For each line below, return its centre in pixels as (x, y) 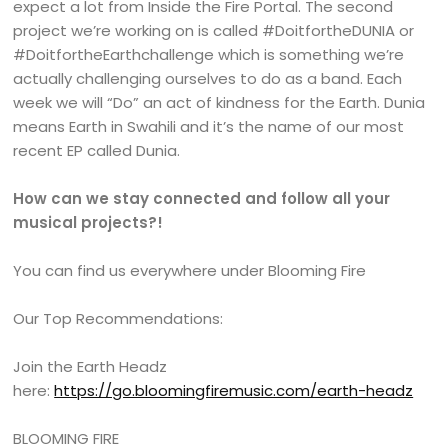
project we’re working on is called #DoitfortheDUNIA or (214, 30)
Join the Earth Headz (90, 366)
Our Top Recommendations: (118, 318)
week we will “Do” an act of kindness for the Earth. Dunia (219, 102)
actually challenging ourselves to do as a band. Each (208, 78)
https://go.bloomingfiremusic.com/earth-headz (234, 390)
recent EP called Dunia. (99, 150)
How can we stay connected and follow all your (202, 198)
